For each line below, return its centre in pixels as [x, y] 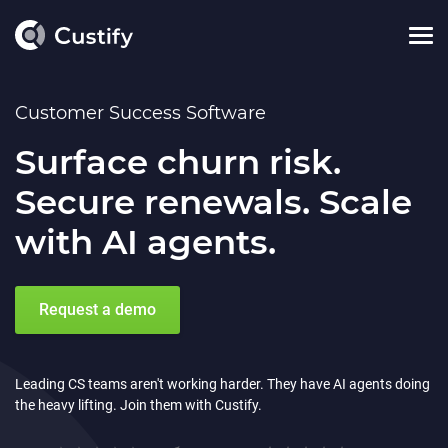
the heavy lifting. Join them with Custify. [138, 405]
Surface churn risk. [178, 162]
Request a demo [97, 309]
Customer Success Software [140, 113]
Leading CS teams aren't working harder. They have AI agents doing [222, 384]
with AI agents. [145, 242]
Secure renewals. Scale [213, 202]
